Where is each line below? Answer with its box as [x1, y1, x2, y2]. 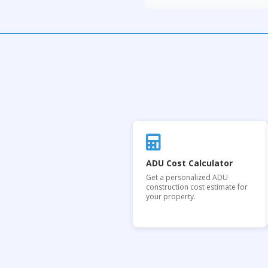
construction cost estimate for [146, 182, 248, 192]
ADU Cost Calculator [146, 157, 233, 169]
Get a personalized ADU [146, 172, 228, 182]
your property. [146, 191, 196, 202]
